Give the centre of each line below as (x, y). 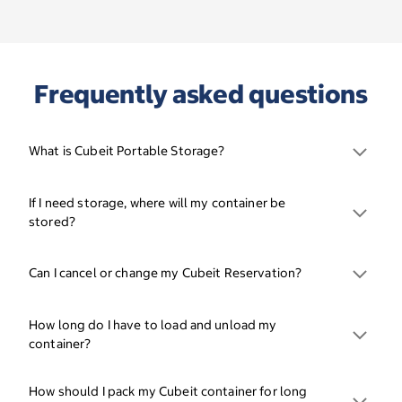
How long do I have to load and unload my (153, 324)
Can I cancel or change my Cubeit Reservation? (166, 273)
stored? (52, 221)
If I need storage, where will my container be (157, 202)
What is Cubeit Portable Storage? (127, 151)
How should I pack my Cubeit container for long (168, 391)
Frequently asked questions (201, 94)
